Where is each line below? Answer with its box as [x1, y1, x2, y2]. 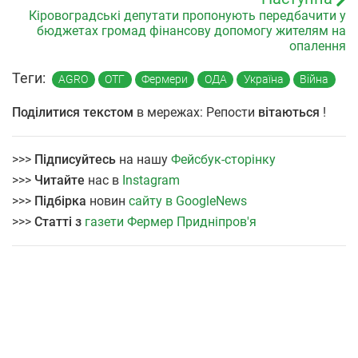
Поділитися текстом [12, 105, 133, 121]
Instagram [122, 173, 180, 189]
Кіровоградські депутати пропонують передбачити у [29, 8, 346, 24]
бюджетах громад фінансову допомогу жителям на [37, 23, 346, 39]
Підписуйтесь [34, 152, 116, 168]
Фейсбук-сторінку [171, 152, 276, 168]
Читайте [34, 173, 85, 189]
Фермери [141, 73, 188, 86]
